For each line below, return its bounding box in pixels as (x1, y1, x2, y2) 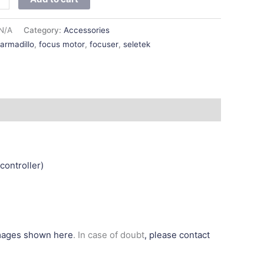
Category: (24, 25, 64, 35)
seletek (123, 39, 151, 49)
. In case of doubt (73, 229, 144, 241)
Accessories (64, 25, 110, 35)
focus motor (39, 39, 85, 49)
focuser (90, 39, 119, 49)
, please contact (144, 229, 210, 241)
